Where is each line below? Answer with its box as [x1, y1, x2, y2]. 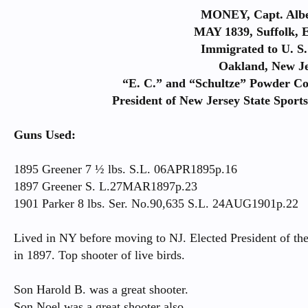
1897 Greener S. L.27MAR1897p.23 [14, 179, 197, 193]
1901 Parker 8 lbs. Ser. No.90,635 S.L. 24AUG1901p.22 [14, 197, 298, 210]
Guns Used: [14, 128, 76, 142]
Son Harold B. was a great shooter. [14, 283, 188, 296]
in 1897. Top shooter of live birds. [14, 248, 185, 262]
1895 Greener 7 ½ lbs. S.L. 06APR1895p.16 [14, 162, 237, 176]
